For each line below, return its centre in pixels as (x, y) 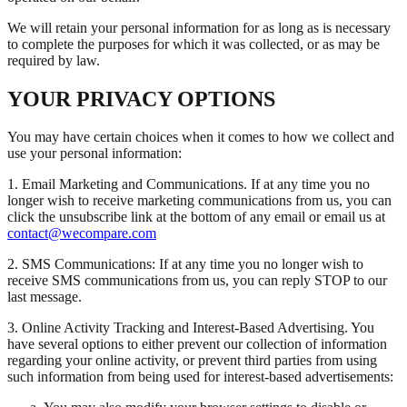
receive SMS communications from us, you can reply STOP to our (197, 281)
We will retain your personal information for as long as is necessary (199, 27)
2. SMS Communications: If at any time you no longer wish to (185, 264)
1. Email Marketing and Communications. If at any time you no (189, 184)
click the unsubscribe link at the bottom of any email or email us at (196, 217)
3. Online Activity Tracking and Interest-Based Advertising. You (191, 328)
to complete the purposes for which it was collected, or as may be (194, 44)
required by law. (54, 60)
